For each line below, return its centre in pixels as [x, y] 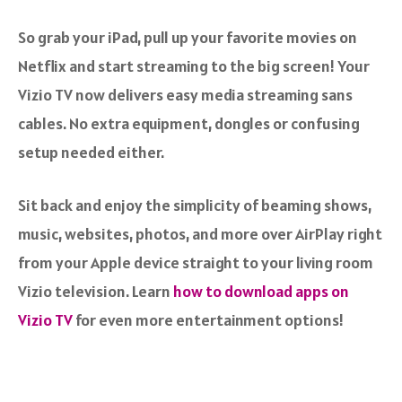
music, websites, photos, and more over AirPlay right [200, 233]
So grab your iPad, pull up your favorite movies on [188, 37]
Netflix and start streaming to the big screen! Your [194, 66]
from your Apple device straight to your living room [196, 262]
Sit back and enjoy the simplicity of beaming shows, [195, 205]
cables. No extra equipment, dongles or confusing [189, 123]
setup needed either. [91, 152]
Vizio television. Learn [96, 291]
